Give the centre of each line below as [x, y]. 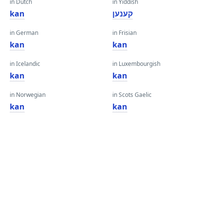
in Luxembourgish [136, 64]
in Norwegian [28, 95]
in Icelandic [25, 64]
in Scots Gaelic [132, 95]
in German [24, 33]
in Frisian [124, 33]
